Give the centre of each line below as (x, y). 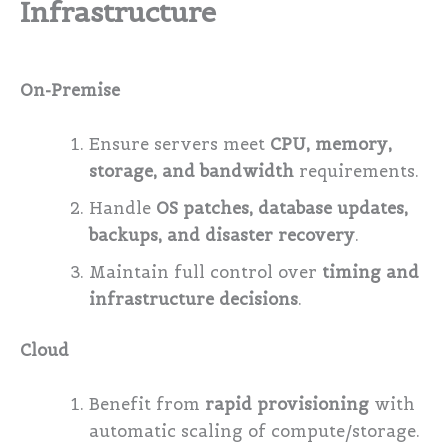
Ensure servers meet (180, 144)
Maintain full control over (206, 272)
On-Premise (70, 91)
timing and (371, 272)
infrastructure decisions (194, 299)
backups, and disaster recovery (222, 235)
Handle (123, 208)
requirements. (357, 171)
